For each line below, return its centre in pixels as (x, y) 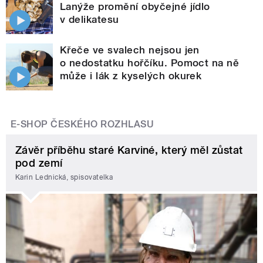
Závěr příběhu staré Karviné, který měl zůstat (129, 150)
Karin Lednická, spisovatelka (64, 177)
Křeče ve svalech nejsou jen (130, 50)
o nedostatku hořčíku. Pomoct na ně (150, 63)
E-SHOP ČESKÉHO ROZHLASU (82, 124)
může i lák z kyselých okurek (131, 76)
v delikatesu (90, 20)
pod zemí (39, 163)
